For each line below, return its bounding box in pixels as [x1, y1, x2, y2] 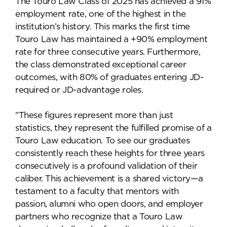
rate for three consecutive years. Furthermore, [15, 47, 201, 57]
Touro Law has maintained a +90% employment [15, 34, 208, 44]
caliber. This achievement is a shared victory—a [15, 174, 203, 183]
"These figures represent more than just [15, 110, 173, 120]
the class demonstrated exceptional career [15, 60, 186, 69]
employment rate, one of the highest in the [15, 9, 186, 19]
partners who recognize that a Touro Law [15, 212, 183, 221]
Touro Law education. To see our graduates [15, 136, 190, 145]
